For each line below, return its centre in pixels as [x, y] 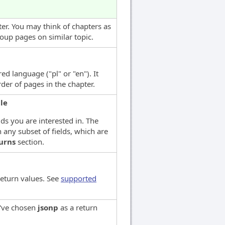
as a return [78, 207]
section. [30, 141]
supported [79, 178]
